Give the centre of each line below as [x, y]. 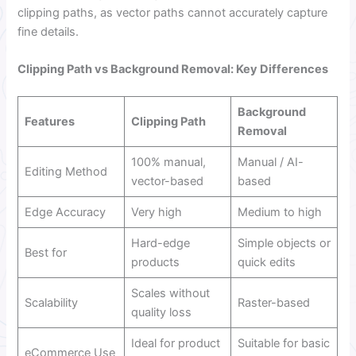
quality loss [161, 313]
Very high [156, 213]
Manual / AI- [270, 163]
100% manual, [168, 163]
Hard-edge [160, 244]
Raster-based [273, 303]
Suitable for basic [283, 344]
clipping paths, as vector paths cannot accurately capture [173, 13]
